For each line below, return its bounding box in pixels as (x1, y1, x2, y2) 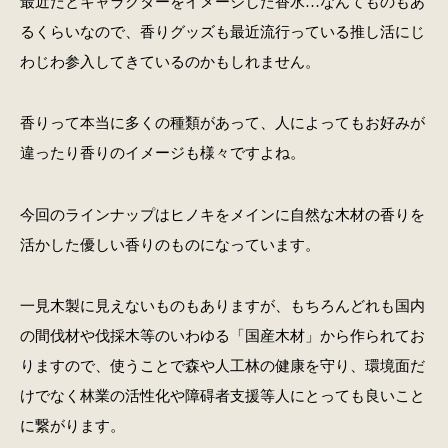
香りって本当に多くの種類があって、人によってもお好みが (19, 114, 425, 132)
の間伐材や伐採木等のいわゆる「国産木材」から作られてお (19, 327, 425, 345)
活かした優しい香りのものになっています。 (19, 235, 320, 253)
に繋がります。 (19, 417, 125, 435)
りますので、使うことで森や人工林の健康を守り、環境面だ (19, 357, 425, 375)
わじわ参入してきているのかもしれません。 (19, 53, 320, 71)
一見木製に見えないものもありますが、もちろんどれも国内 (19, 297, 425, 315)
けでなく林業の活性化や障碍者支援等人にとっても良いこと (19, 387, 425, 405)
